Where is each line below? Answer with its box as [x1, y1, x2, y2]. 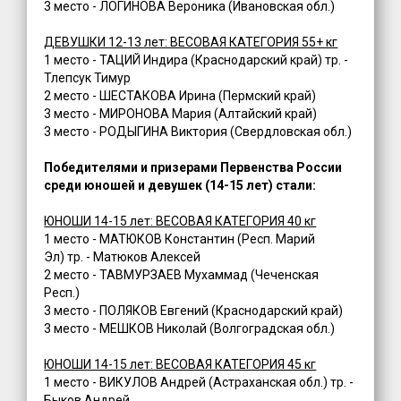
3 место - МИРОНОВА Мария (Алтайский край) [44, 107, 318, 122]
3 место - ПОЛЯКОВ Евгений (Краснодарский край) [44, 303, 344, 319]
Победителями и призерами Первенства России [44, 160, 343, 175]
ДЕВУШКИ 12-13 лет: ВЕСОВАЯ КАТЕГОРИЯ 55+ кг [44, 35, 338, 50]
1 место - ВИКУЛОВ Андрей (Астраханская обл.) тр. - [44, 375, 354, 390]
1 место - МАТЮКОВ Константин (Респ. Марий [44, 232, 316, 247]
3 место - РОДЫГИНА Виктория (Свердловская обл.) [44, 124, 353, 140]
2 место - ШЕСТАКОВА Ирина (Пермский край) [44, 89, 317, 104]
